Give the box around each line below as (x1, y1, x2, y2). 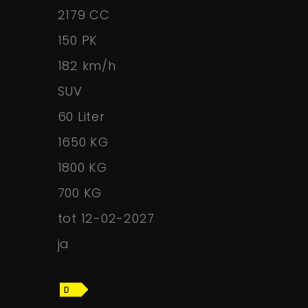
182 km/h (57, 57, 116, 75)
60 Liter (57, 108, 105, 126)
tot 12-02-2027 (57, 210, 155, 228)
